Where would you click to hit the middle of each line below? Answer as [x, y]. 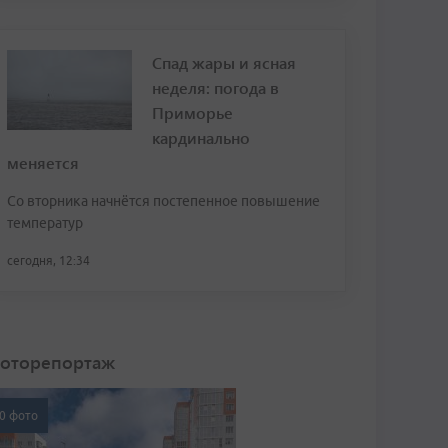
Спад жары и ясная [224, 62]
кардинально [201, 137]
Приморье [192, 112]
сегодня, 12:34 [48, 260]
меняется [43, 162]
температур [45, 223]
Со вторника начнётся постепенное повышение [163, 201]
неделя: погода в [215, 87]
